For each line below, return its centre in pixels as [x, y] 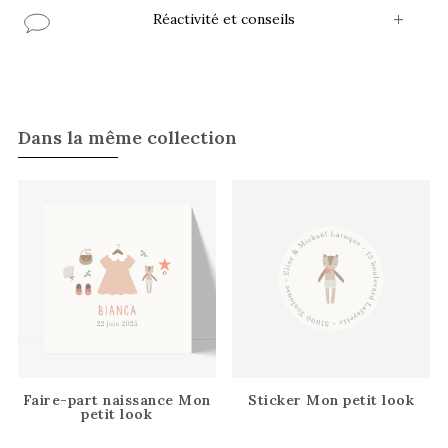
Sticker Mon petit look [331, 400]
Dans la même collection [127, 137]
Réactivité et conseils [224, 18]
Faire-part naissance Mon [116, 400]
